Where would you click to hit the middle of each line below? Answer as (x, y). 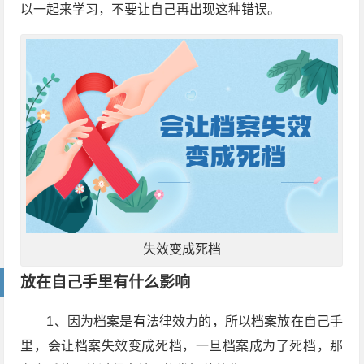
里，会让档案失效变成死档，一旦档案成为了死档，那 (182, 345)
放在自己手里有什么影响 (106, 282)
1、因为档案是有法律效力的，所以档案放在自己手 (195, 321)
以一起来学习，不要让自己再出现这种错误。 (151, 10)
